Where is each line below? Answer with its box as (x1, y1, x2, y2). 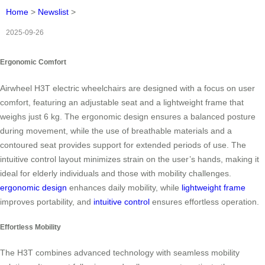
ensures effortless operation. (150, 196, 259, 206)
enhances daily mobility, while (67, 182, 182, 192)
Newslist (38, 7, 69, 17)
